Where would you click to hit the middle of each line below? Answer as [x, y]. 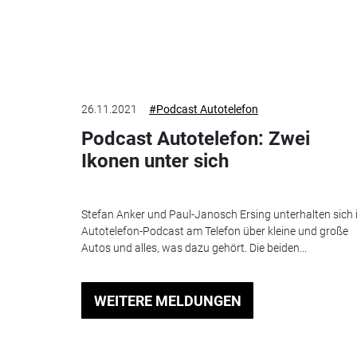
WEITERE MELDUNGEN [167, 300]
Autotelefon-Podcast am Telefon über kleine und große [215, 231]
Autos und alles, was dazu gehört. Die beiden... [194, 247]
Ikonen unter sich [155, 161]
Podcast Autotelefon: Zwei [196, 139]
